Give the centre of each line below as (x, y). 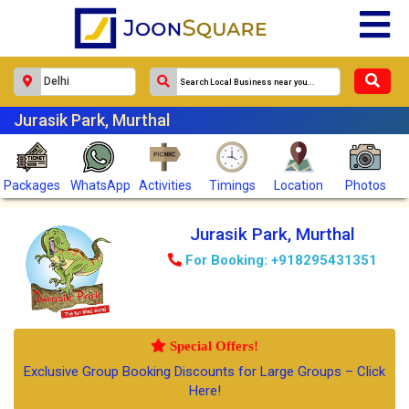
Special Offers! (212, 346)
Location (299, 185)
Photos (365, 185)
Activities (165, 185)
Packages (32, 185)
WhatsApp (100, 185)
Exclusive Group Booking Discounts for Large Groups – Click (204, 372)
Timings (232, 185)
